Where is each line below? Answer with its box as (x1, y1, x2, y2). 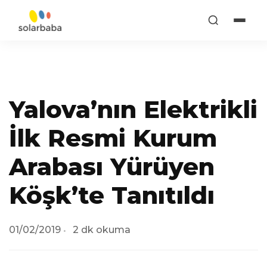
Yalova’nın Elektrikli (9, 95, 257, 124)
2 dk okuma (73, 224, 131, 235)
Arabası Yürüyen (9, 152, 215, 181)
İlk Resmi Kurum (9, 123, 217, 153)
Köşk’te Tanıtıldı (9, 181, 215, 210)
